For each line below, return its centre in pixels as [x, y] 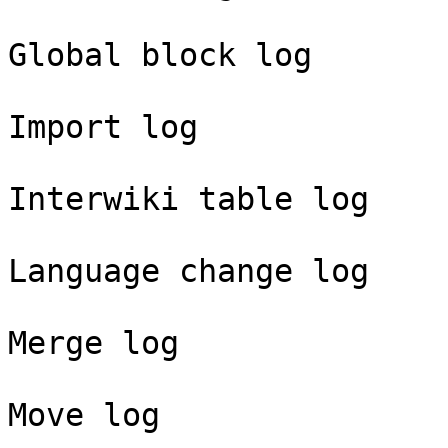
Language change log [188, 271]
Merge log [93, 343]
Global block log [160, 55]
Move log [84, 415]
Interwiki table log [188, 199]
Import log [103, 127]
